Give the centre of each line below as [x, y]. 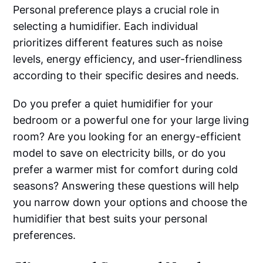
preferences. [45, 235]
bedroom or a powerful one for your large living [131, 120]
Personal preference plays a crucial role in [117, 10]
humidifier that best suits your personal [110, 219]
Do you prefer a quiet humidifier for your [113, 104]
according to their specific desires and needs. [126, 76]
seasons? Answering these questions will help [126, 186]
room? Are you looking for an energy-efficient [127, 137]
